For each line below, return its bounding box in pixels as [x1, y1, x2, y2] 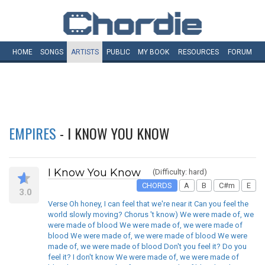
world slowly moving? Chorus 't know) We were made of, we [48, 210, 254, 219]
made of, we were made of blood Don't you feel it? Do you [48, 242, 247, 251]
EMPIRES [9, 122, 56, 144]
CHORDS [141, 180, 172, 190]
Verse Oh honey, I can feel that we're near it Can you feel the [48, 199, 248, 209]
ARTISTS [70, 48, 99, 56]
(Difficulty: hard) [153, 167, 207, 176]
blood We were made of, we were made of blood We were [48, 231, 247, 241]
